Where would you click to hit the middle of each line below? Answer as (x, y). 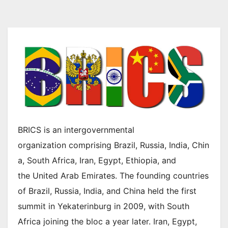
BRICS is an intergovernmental (76, 130)
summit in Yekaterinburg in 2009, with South (104, 206)
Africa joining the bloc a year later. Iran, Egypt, (107, 221)
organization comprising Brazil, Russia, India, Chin (113, 145)
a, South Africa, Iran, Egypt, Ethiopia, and (97, 160)
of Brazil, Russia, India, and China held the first (107, 191)
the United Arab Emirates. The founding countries (113, 175)
